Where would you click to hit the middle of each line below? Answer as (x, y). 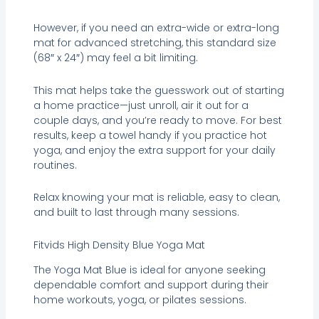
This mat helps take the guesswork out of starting (158, 90)
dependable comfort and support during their (151, 285)
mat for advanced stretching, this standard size (155, 43)
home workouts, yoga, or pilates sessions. (140, 300)
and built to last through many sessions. (136, 213)
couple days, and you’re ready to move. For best (157, 120)
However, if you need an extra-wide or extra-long (156, 28)
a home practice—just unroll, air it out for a (141, 105)
